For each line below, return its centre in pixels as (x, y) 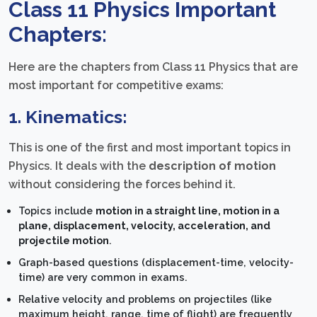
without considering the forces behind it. (122, 185)
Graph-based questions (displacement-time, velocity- (156, 263)
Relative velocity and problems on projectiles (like (145, 299)
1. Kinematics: (68, 117)
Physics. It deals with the (79, 166)
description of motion (212, 166)
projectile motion (64, 241)
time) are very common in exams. (103, 277)
